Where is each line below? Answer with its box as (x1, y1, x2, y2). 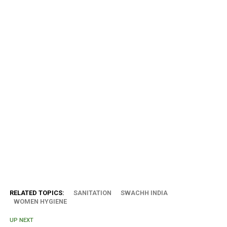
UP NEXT (9, 216, 33, 223)
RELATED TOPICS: (9, 188, 64, 197)
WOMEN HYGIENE (13, 197, 67, 205)
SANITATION (73, 188, 111, 197)
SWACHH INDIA (120, 188, 168, 197)
